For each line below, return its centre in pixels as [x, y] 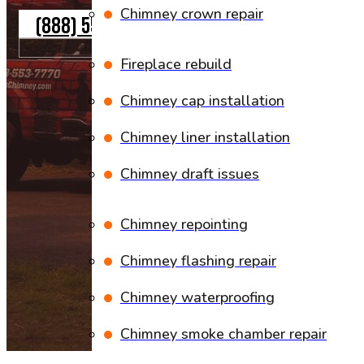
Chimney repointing [184, 224]
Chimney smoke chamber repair [223, 334]
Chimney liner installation [205, 137]
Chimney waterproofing [197, 297]
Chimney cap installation [202, 101]
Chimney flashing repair [198, 261]
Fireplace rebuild [176, 64]
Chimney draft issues [190, 174]
